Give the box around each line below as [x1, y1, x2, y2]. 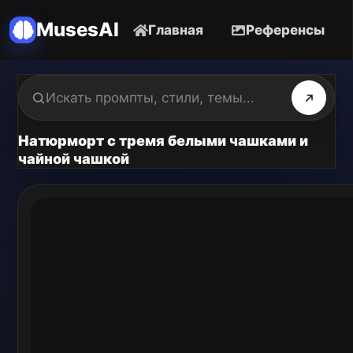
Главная [148, 21, 203, 38]
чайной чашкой [18, 150, 129, 167]
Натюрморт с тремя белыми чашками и [18, 132, 308, 149]
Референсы [246, 21, 325, 38]
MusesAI [36, 18, 119, 41]
